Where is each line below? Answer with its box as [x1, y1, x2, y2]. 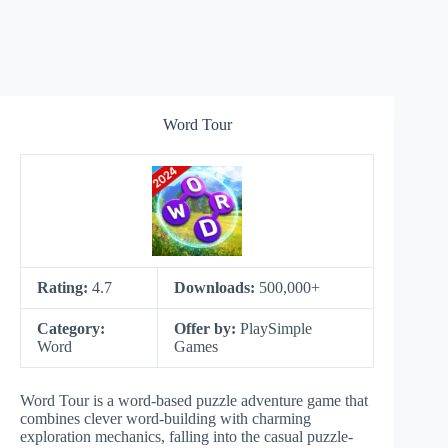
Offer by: [174, 320, 240, 337]
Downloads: [174, 279, 259, 296]
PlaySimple [240, 320, 312, 337]
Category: [37, 320, 105, 337]
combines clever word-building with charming [20, 410, 311, 427]
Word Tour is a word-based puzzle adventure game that [20, 392, 368, 409]
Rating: [37, 279, 92, 296]
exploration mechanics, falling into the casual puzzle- [20, 428, 353, 445]
